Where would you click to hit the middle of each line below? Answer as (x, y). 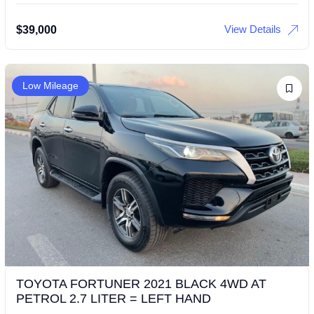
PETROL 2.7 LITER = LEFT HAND (114, 298)
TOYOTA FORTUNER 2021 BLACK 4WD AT (141, 284)
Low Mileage (50, 85)
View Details (253, 29)
